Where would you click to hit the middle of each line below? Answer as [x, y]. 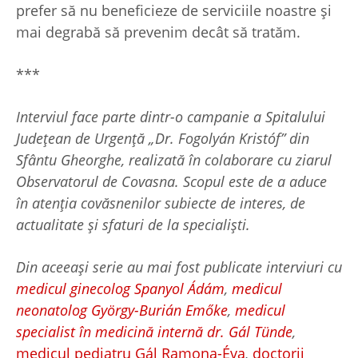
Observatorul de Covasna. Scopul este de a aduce [171, 182]
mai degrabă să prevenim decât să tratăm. [158, 32]
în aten [38, 203]
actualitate [52, 225]
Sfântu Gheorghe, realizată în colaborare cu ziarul [174, 160]
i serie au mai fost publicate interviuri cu [213, 267]
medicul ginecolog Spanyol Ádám [120, 289]
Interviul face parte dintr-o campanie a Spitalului [171, 117]
